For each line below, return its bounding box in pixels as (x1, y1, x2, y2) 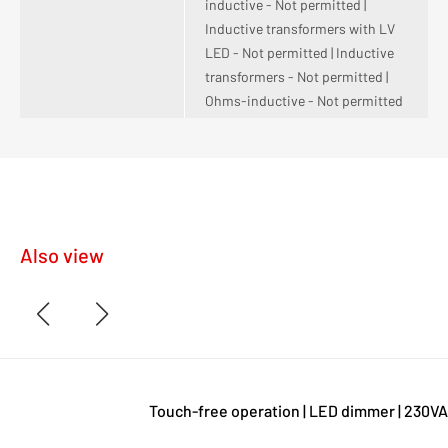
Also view (20, 243, 104, 268)
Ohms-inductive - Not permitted (205, 92, 403, 110)
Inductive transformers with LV (205, 20, 395, 38)
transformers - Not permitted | (205, 68, 388, 86)
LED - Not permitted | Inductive (205, 44, 394, 62)
